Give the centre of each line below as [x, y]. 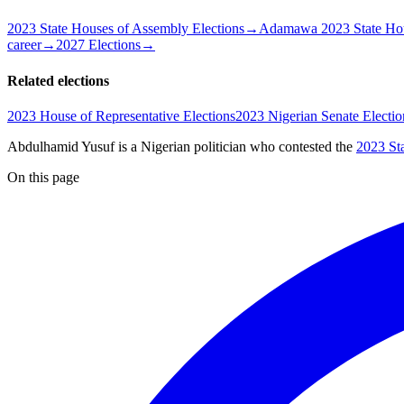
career [24, 45]
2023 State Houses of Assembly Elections [126, 29]
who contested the [301, 146]
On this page [43, 177]
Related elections [58, 80]
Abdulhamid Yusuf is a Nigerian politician [127, 146]
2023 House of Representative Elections [121, 115]
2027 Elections [98, 45]
